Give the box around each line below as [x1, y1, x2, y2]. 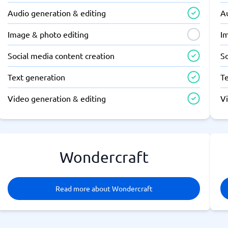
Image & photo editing [7, 29, 89, 39]
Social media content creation [7, 50, 115, 61]
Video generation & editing [7, 93, 106, 103]
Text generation [7, 72, 65, 82]
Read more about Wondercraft [55, 184, 153, 193]
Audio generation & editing [7, 8, 106, 18]
